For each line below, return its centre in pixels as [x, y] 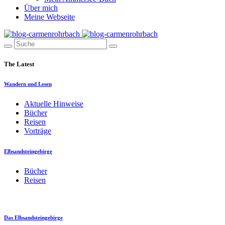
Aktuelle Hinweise [54, 104]
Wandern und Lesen [28, 84]
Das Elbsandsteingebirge [33, 218]
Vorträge [38, 131]
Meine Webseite [49, 17]
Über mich [41, 8]
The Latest [19, 64]
